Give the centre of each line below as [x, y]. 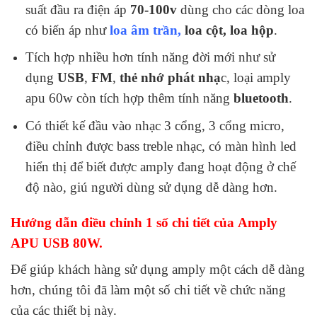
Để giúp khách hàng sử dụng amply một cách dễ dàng [158, 269]
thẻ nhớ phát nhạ [170, 78]
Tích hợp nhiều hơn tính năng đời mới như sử [150, 57]
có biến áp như [67, 30]
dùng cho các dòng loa [240, 9]
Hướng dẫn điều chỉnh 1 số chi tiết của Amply [144, 222]
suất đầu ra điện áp [76, 9]
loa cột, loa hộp [227, 30]
